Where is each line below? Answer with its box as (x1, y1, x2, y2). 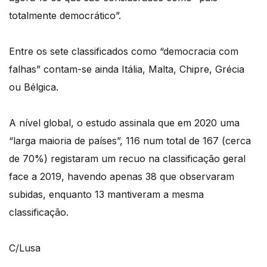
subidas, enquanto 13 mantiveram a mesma (9, 188, 204, 201)
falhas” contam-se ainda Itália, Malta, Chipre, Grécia (9, 63, 244, 76)
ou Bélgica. (9, 81, 58, 94)
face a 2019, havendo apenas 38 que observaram (9, 170, 234, 183)
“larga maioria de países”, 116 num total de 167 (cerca (9, 135, 251, 147)
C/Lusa (9, 242, 44, 254)
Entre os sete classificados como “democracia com (9, 45, 238, 58)
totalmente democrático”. (9, 10, 121, 22)
